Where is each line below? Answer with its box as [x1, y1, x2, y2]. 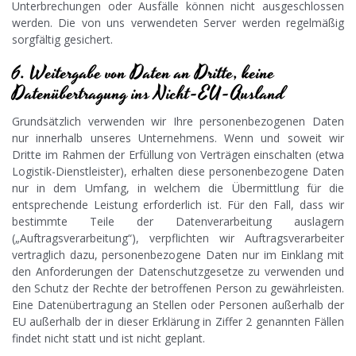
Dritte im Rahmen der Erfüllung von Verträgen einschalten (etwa [12, 147, 344, 163]
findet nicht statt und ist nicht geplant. [12, 331, 205, 346]
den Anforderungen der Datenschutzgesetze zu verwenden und [12, 264, 344, 280]
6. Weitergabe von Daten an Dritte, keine [12, 60, 275, 88]
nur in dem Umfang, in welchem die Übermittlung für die [12, 180, 344, 196]
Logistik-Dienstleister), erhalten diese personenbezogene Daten [12, 164, 344, 180]
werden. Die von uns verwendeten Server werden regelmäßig [12, 15, 344, 31]
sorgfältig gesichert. [12, 32, 113, 48]
